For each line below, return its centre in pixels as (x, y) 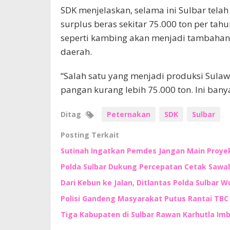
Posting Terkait (90, 135)
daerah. (76, 51)
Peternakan (129, 114)
